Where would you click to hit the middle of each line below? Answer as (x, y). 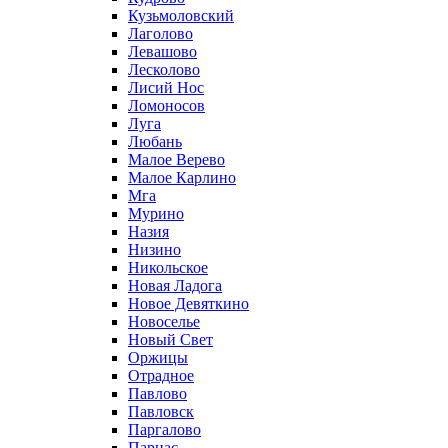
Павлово (157, 393)
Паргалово (164, 429)
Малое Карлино (182, 177)
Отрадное (161, 375)
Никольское (168, 267)
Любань (155, 141)
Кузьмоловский (181, 15)
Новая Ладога (175, 285)
